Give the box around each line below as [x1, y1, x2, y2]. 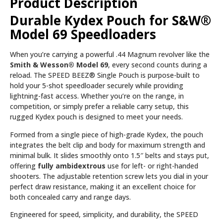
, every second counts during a [108, 60, 207, 70]
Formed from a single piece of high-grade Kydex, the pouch [10, 129, 203, 139]
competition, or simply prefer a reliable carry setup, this [10, 102, 189, 111]
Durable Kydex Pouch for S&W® [10, 11, 211, 30]
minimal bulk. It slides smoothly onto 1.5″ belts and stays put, [10, 150, 209, 160]
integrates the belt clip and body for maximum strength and [10, 140, 205, 150]
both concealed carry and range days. [10, 192, 131, 202]
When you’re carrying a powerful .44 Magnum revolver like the [10, 50, 210, 59]
